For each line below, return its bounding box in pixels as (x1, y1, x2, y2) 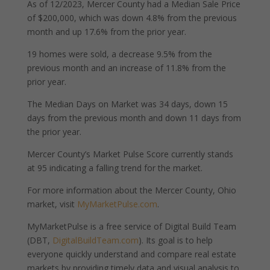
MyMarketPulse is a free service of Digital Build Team (27, 221, 236, 232)
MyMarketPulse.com (77, 198, 157, 210)
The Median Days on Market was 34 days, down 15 (27, 98, 228, 110)
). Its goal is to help (138, 234, 213, 246)
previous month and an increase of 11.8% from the (27, 62, 226, 74)
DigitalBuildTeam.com (52, 234, 139, 246)
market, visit (27, 198, 77, 210)
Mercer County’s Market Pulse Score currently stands (27, 148, 233, 160)
